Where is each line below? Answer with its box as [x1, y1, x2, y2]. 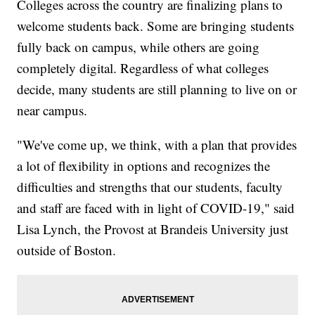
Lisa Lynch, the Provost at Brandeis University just [17, 220, 289, 238]
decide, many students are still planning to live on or [17, 80, 297, 98]
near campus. [17, 101, 88, 120]
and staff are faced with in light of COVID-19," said [17, 199, 295, 217]
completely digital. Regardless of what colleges [17, 59, 269, 77]
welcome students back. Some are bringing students [17, 17, 295, 35]
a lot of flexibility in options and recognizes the [17, 157, 271, 175]
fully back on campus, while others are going [17, 38, 260, 56]
